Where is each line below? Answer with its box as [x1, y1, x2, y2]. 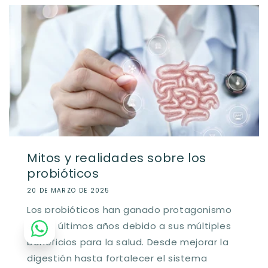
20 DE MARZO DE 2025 [27, 185, 110, 195]
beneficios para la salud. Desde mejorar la [27, 235, 229, 248]
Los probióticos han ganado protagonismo [27, 203, 232, 216]
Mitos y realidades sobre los [27, 149, 206, 166]
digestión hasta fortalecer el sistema [27, 251, 208, 264]
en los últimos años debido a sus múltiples [27, 219, 232, 232]
